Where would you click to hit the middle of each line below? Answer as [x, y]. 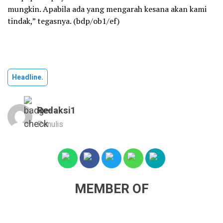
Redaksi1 [56, 111]
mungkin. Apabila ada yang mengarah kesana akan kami [107, 9]
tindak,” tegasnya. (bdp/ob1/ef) [63, 21]
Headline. [28, 77]
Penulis [50, 124]
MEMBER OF [111, 189]
